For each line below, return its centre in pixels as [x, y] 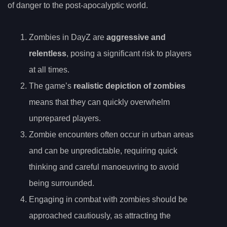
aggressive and [136, 37]
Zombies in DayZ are [68, 37]
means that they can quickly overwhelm [99, 102]
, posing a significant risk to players [129, 54]
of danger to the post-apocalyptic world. [78, 6]
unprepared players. [65, 119]
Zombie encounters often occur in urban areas [111, 135]
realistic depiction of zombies [129, 86]
